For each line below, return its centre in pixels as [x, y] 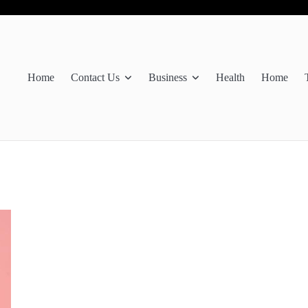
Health [230, 78]
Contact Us [95, 78]
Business [167, 78]
